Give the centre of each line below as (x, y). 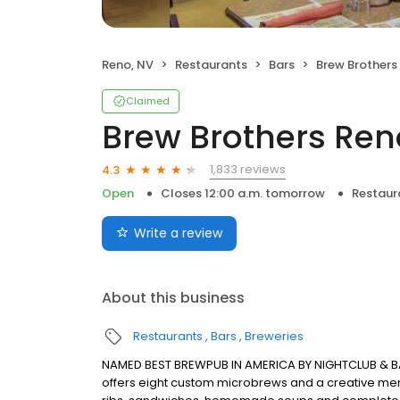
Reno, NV (128, 65)
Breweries (274, 336)
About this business (173, 298)
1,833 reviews (248, 169)
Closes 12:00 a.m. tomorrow (243, 193)
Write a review (178, 233)
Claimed (148, 101)
